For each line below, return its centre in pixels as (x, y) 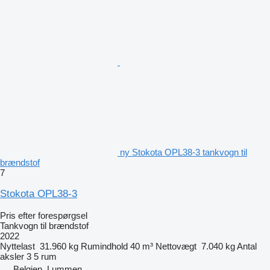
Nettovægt (176, 246)
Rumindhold (104, 246)
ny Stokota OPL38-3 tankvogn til (184, 152)
